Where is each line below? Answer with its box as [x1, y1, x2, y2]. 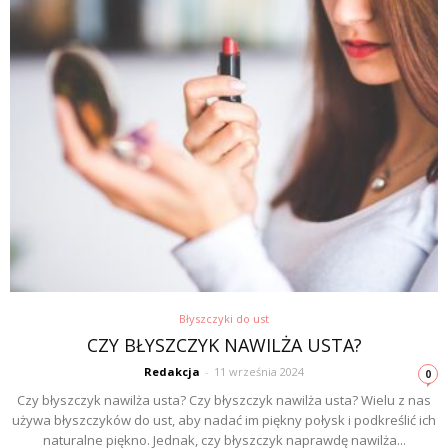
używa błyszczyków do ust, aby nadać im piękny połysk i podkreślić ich [12, 410, 436, 429]
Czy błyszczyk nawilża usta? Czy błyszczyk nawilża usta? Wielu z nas [17, 390, 431, 409]
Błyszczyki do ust [179, 310, 269, 326]
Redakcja [144, 363, 200, 379]
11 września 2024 [214, 363, 304, 379]
